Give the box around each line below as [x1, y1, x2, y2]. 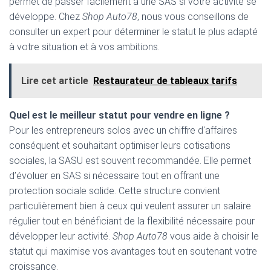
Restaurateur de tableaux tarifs [93, 75, 237, 87]
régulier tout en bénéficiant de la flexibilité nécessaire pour [9, 215, 255, 227]
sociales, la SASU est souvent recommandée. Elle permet [9, 155, 251, 166]
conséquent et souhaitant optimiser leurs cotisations [9, 140, 230, 151]
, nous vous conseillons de [137, 11, 249, 22]
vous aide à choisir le [168, 230, 259, 242]
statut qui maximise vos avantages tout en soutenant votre [9, 246, 257, 257]
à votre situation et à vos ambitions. [9, 41, 160, 53]
